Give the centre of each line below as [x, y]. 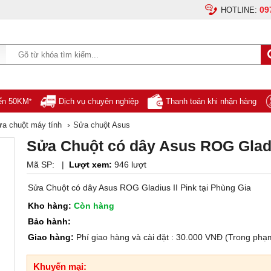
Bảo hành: [49, 221]
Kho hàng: [51, 206]
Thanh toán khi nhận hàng [211, 101]
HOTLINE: [240, 10]
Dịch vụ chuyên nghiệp [99, 101]
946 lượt [130, 165]
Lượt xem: [92, 165]
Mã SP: [42, 165]
